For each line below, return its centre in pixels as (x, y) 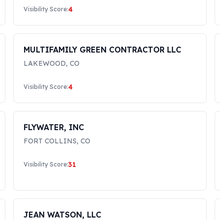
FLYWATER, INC (54, 127)
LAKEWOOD (44, 63)
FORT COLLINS (50, 141)
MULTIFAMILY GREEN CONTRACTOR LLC (102, 50)
